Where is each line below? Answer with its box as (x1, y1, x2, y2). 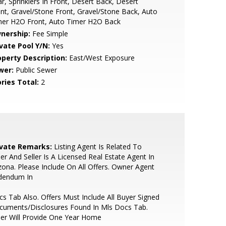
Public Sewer (13, 65, 57, 75)
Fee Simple (30, 29, 68, 38)
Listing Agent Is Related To (51, 142, 142, 151)
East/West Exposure (67, 53, 135, 63)
